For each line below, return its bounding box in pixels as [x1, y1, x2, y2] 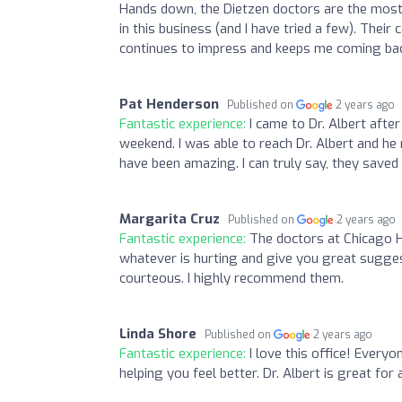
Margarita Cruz [119, 209, 220, 228]
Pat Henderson [119, 94, 219, 113]
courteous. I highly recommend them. [119, 268, 344, 287]
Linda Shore [119, 324, 197, 343]
